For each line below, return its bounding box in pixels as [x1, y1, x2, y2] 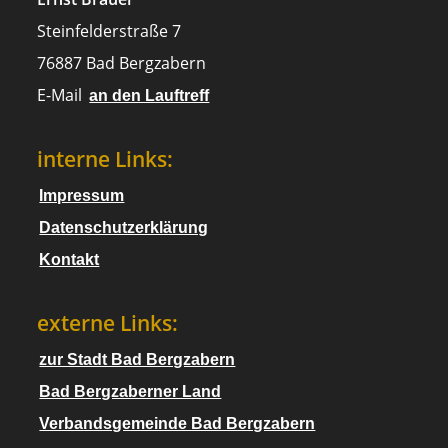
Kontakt [39, 251, 100, 269]
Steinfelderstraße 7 [37, 20, 182, 43]
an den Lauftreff [89, 87, 210, 105]
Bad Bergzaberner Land [39, 383, 222, 401]
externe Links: [37, 308, 179, 338]
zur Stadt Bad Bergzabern [39, 351, 236, 369]
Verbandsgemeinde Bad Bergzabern [39, 415, 316, 433]
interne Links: [37, 144, 174, 174]
